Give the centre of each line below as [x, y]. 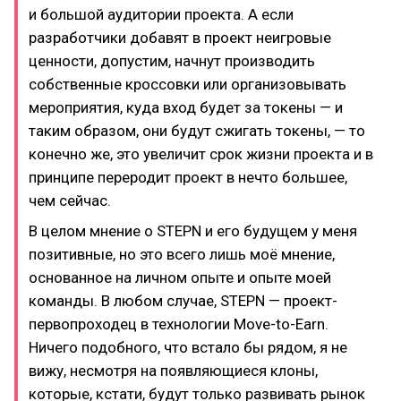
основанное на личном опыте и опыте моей [180, 277]
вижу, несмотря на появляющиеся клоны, [173, 371]
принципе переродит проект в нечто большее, [188, 177]
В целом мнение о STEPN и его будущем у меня [193, 231]
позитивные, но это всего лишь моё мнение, [182, 254]
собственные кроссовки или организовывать [188, 84]
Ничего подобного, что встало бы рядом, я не [188, 347]
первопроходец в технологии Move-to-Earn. [179, 324]
